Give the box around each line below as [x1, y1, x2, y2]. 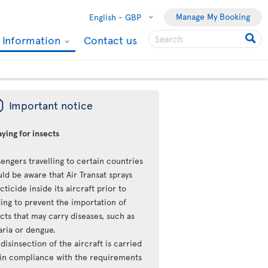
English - [89, 11, 123, 23]
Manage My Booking [176, 11, 250, 22]
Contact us [84, 32, 137, 47]
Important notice [9, 98, 93, 112]
